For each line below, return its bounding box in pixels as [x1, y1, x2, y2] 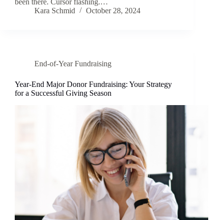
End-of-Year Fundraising [34, 59, 111, 68]
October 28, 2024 [86, 6, 140, 15]
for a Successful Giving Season [15, 89, 111, 98]
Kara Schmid [34, 6, 75, 15]
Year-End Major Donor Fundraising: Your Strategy [15, 80, 172, 89]
